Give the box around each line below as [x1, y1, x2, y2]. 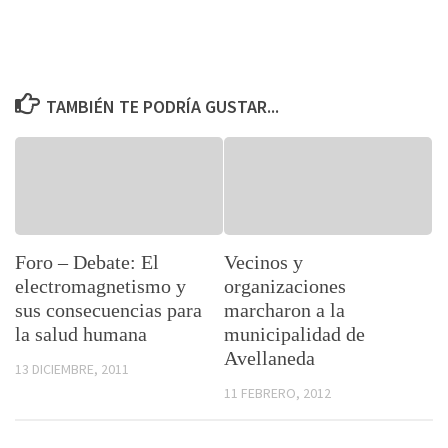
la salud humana [15, 323, 147, 345]
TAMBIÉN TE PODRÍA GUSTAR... [45, 95, 279, 118]
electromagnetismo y [15, 275, 186, 297]
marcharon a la [224, 299, 345, 321]
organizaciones [224, 275, 346, 297]
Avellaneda [224, 347, 315, 369]
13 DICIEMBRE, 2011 [15, 360, 129, 378]
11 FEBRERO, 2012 [224, 384, 331, 402]
